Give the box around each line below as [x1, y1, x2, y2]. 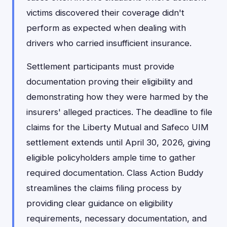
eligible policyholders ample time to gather [26, 153, 196, 163]
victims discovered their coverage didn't [26, 8, 184, 18]
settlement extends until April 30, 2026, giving [26, 137, 210, 147]
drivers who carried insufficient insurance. [26, 38, 192, 48]
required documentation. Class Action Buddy [26, 168, 203, 178]
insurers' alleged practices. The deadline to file [26, 107, 212, 117]
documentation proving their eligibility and [26, 77, 193, 87]
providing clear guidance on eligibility [26, 198, 173, 208]
